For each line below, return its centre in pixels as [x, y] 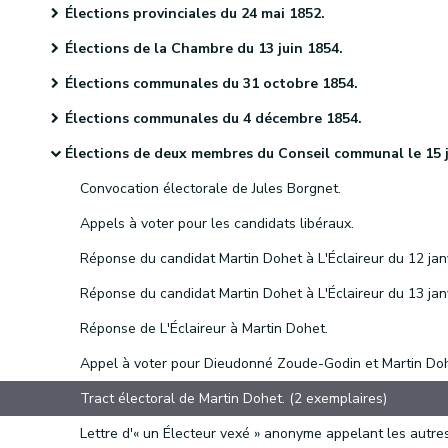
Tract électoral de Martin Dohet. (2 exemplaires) [233, 398]
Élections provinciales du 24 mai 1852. [195, 13]
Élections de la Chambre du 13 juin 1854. [204, 48]
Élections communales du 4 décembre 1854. [213, 118]
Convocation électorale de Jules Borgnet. [210, 188]
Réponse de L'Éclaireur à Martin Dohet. [204, 328]
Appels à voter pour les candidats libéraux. [217, 223]
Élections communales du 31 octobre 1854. [211, 83]
